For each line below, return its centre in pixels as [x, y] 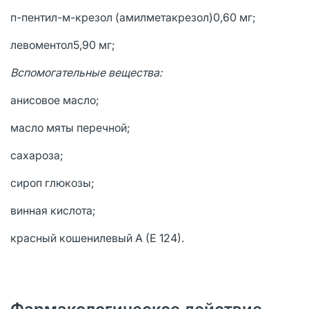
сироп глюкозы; [52, 183]
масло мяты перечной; [70, 128]
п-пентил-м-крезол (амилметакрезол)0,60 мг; [133, 17]
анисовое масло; [55, 100]
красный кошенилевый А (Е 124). [97, 238]
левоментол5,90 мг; [64, 45]
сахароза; [37, 155]
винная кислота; [53, 210]
